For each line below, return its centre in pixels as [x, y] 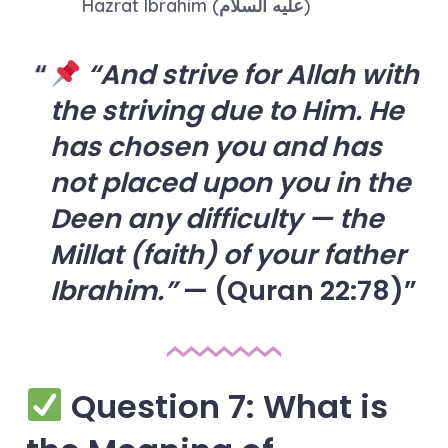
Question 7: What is [226, 406]
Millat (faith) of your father [227, 255]
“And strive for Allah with [252, 75]
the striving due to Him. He [226, 111]
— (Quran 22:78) [290, 291]
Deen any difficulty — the [216, 219]
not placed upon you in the [230, 183]
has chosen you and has [215, 147]
